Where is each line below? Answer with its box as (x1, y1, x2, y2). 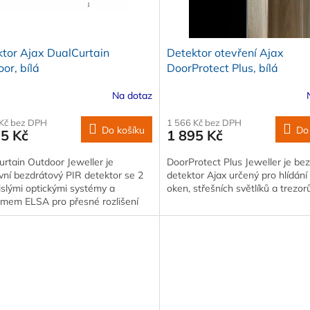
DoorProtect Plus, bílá (166, 60, 278, 75)
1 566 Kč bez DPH (166, 116, 241, 128)
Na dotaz (111, 89, 152, 102)
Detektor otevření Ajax (166, 45, 284, 60)
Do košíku (101, 123, 145, 136)
